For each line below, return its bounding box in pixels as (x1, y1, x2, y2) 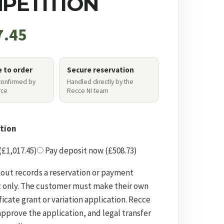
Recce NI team (67, 86, 109, 95)
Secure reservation (67, 64, 134, 74)
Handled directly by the (67, 77, 134, 86)
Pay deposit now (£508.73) (43, 144, 137, 156)
